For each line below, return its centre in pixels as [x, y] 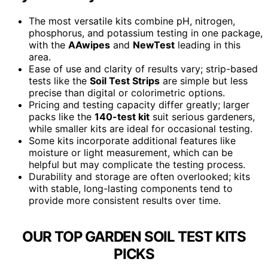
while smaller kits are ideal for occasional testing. [141, 129]
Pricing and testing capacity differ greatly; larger [139, 105]
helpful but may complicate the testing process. [137, 165]
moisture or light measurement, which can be [131, 153]
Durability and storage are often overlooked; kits [139, 177]
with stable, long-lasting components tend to [131, 189]
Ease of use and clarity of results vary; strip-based [143, 69]
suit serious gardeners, [202, 117]
